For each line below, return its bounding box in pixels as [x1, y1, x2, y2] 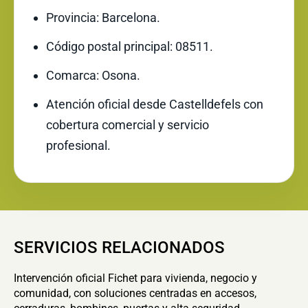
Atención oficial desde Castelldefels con [46, 97, 263, 111]
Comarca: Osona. [46, 68, 140, 82]
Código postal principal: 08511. [46, 39, 213, 54]
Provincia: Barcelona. [46, 10, 160, 25]
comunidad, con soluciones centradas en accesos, [14, 287, 256, 300]
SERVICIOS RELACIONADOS [14, 238, 225, 257]
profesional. [46, 138, 111, 153]
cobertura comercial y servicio [46, 118, 209, 132]
